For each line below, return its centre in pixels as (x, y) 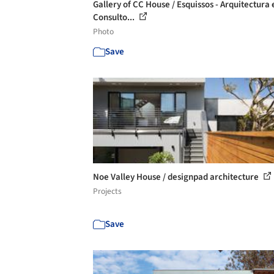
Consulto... (115, 17)
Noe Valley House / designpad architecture (177, 177)
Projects (107, 191)
